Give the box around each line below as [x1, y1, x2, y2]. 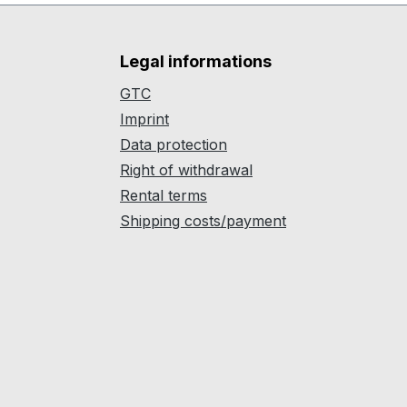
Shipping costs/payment [120, 212, 286, 230]
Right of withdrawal [120, 161, 253, 179]
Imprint [120, 110, 169, 128]
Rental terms [120, 186, 207, 204]
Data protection [120, 135, 227, 154]
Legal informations [120, 52, 272, 71]
